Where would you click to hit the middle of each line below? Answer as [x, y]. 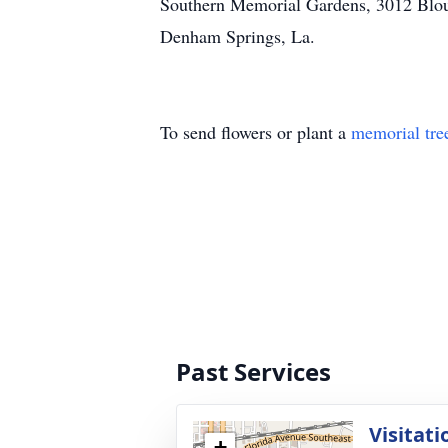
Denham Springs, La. [237, 36]
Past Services [253, 371]
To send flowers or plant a [255, 132]
